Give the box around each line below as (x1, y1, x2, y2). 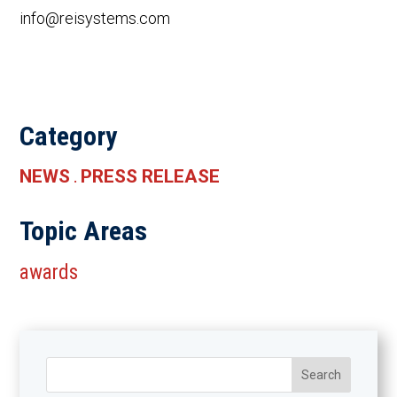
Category (19, 121, 118, 152)
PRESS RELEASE (81, 166, 221, 188)
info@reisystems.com (19, 9, 171, 28)
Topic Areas (19, 215, 148, 247)
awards (19, 261, 79, 285)
